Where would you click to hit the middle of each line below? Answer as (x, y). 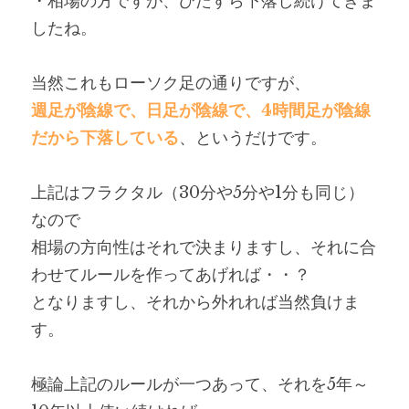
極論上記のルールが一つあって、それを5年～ (200, 384)
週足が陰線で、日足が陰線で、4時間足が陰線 (201, 110)
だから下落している (105, 138)
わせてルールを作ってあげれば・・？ (171, 275)
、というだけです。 (253, 138)
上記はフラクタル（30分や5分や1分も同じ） (198, 193)
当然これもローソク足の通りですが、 (171, 83)
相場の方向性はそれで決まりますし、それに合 (204, 247)
